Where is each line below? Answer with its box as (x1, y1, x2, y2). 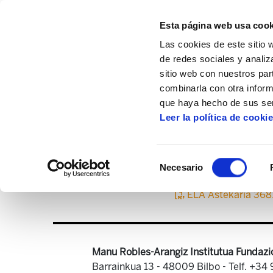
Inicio (63, 93, 87, 104)
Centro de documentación (105, 93, 222, 104)
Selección (159, 154, 199, 165)
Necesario (160, 162, 204, 172)
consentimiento (159, 183, 221, 194)
